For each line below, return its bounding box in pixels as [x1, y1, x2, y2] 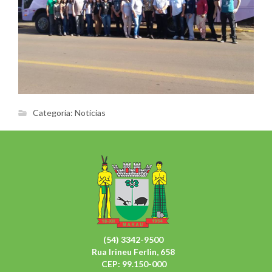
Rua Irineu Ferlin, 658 [91, 246, 175, 257]
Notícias [75, 107, 106, 118]
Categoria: [33, 107, 75, 118]
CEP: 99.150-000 [100, 259, 166, 270]
